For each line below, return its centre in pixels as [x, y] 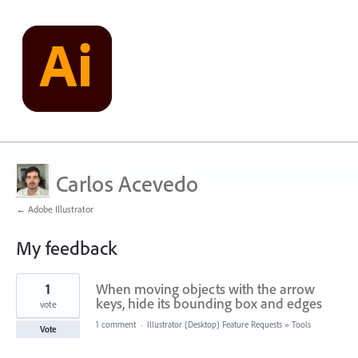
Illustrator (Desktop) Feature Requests [215, 324]
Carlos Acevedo [127, 183]
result [28, 290]
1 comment [116, 324]
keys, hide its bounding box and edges [209, 303]
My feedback [66, 248]
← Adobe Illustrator [55, 209]
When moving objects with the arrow [205, 289]
